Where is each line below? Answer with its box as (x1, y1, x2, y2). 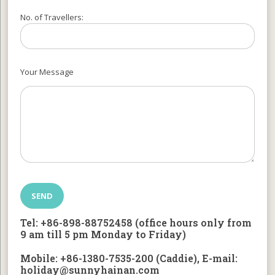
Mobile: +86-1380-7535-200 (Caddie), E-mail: (20, 251, 238, 265)
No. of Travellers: (20, 11, 84, 23)
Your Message (20, 66, 74, 77)
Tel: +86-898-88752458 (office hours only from (20, 215, 252, 229)
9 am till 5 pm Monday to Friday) (20, 227, 187, 241)
